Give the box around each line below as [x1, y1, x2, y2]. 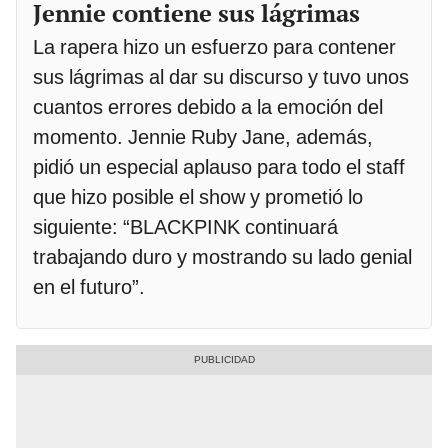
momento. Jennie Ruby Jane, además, [33, 124, 373, 149]
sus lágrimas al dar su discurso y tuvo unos [33, 64, 409, 89]
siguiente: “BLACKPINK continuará [33, 214, 338, 239]
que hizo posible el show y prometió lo [33, 184, 363, 209]
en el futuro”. [33, 274, 145, 299]
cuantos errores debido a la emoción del [33, 94, 383, 119]
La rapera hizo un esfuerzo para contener [33, 34, 396, 59]
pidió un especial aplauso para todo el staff [33, 154, 405, 179]
